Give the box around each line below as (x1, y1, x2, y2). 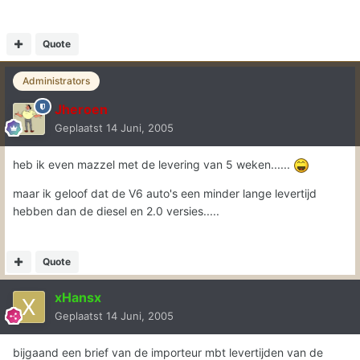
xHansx (55, 288, 101, 305)
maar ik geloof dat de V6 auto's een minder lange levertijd (13, 186, 317, 200)
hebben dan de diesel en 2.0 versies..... (13, 203, 219, 218)
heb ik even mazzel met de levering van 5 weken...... (13, 157, 293, 171)
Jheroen (55, 100, 108, 117)
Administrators (22, 75, 90, 88)
